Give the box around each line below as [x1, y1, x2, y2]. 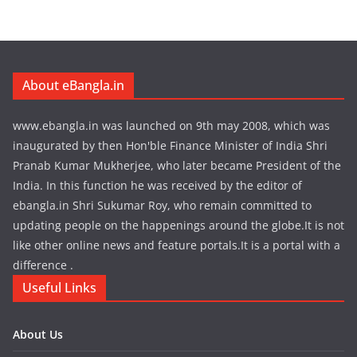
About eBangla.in [22, 76, 124, 95]
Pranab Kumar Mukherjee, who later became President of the [13, 158, 341, 174]
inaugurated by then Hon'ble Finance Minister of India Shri [13, 138, 328, 154]
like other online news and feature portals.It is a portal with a [13, 237, 340, 253]
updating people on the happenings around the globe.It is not [13, 218, 344, 233]
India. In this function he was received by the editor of [13, 178, 302, 194]
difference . [13, 257, 73, 273]
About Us [13, 327, 63, 343]
